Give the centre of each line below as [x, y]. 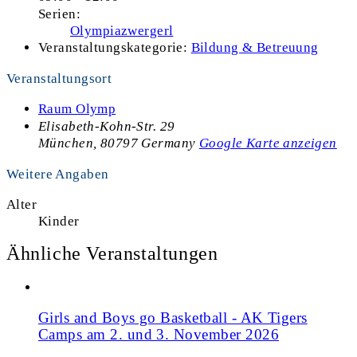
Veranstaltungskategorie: [113, 47]
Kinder [59, 221]
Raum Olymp [77, 108]
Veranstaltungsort [59, 78]
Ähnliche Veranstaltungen [112, 253]
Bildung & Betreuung [255, 47]
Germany [169, 143]
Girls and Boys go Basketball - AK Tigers [173, 318]
